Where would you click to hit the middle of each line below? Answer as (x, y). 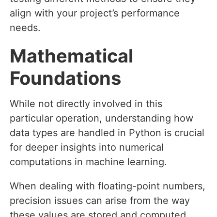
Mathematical (71, 56)
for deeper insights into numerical (87, 147)
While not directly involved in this (86, 104)
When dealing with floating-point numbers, (108, 186)
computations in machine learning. (88, 162)
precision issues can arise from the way (100, 201)
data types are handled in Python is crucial (107, 133)
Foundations (65, 78)
